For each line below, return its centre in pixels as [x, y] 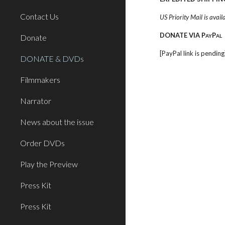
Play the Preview [49, 164]
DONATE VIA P [183, 35]
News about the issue [57, 122]
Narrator [36, 101]
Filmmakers [40, 80]
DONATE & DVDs [52, 59]
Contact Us [39, 16]
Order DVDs [42, 143]
